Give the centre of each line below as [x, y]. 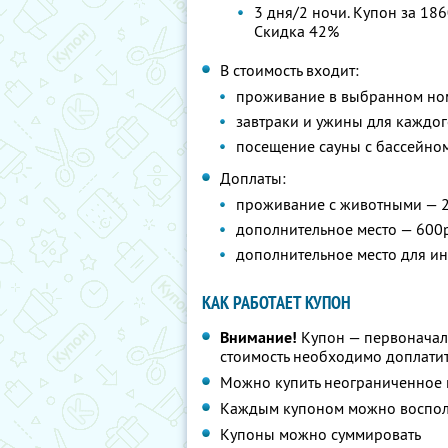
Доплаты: [253, 178]
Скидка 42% [297, 31]
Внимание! [258, 337]
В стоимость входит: [289, 70]
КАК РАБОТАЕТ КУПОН [276, 302]
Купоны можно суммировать [320, 434]
